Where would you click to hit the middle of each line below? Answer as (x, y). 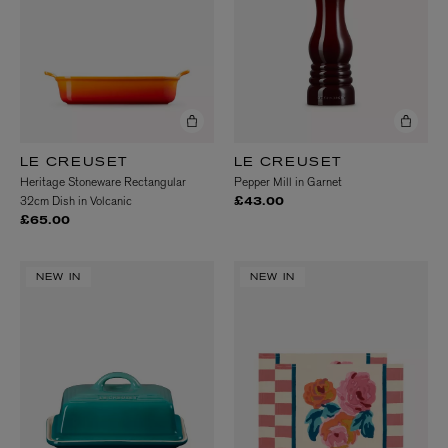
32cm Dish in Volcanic (76, 200)
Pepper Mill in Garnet (288, 181)
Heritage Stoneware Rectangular (103, 181)
